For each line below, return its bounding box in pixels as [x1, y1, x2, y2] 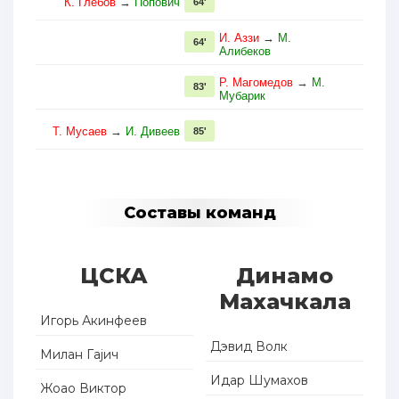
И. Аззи [219, 31, 259, 45]
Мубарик [219, 89, 265, 103]
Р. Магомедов [219, 76, 293, 90]
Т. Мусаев [53, 125, 107, 139]
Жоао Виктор [40, 380, 126, 397]
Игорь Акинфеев [40, 313, 147, 330]
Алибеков [219, 45, 271, 59]
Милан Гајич [40, 346, 118, 363]
